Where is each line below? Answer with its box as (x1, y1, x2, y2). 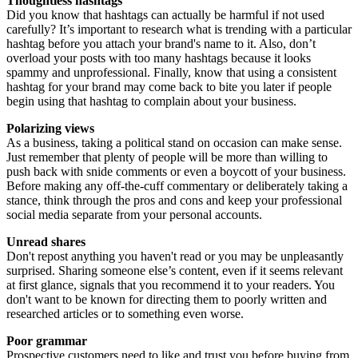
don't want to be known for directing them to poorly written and (6, 292, 327, 306)
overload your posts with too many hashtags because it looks (6, 50, 311, 65)
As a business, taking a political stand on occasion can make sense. (6, 135, 342, 149)
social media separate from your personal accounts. (6, 207, 262, 221)
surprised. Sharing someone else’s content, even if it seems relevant (6, 263, 343, 277)
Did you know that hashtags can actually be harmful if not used (6, 7, 324, 22)
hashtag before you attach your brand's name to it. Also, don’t (6, 36, 316, 50)
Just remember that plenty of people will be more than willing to (6, 149, 328, 164)
